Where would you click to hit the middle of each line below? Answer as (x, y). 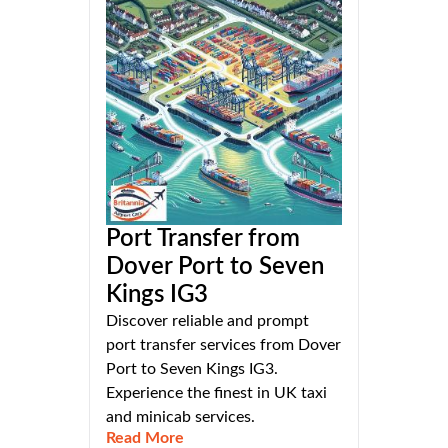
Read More (145, 437)
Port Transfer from (203, 238)
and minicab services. (180, 416)
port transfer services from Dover (223, 344)
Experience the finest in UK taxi (216, 392)
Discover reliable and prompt (207, 320)
